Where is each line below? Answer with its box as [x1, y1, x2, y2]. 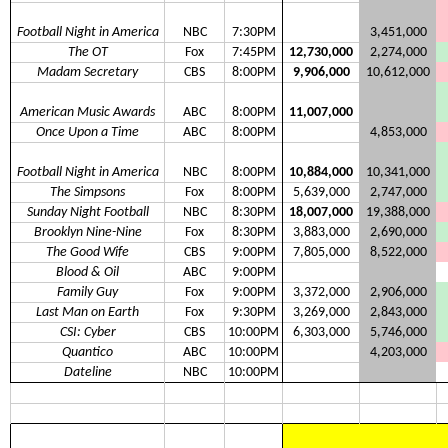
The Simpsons [50, 185, 125, 201]
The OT [67, 45, 108, 61]
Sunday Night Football [26, 205, 149, 221]
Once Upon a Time [36, 125, 139, 141]
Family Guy [57, 285, 118, 301]
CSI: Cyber [59, 325, 116, 341]
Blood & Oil [56, 265, 119, 281]
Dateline [63, 365, 112, 381]
